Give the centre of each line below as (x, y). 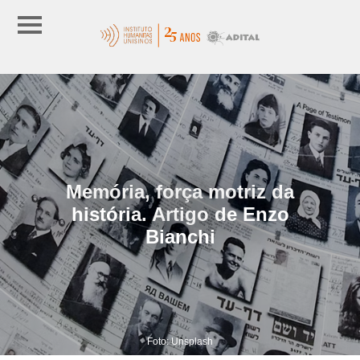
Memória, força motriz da (180, 191)
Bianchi (180, 236)
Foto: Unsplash (180, 341)
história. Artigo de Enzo (180, 214)
